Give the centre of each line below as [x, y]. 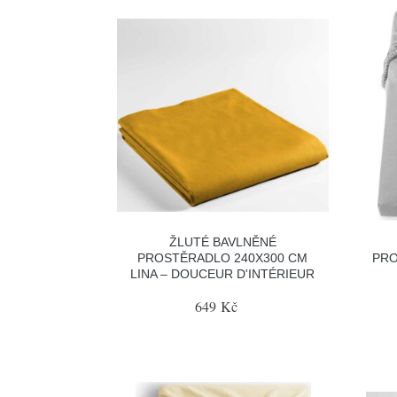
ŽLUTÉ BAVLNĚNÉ [222, 242]
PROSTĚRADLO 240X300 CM [223, 258]
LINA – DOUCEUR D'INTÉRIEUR [223, 274]
